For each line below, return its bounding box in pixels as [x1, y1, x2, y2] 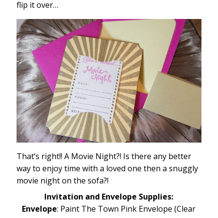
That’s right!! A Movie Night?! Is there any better [16, 150, 191, 162]
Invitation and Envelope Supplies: [44, 191, 174, 202]
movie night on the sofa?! [16, 175, 109, 186]
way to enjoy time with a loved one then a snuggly [16, 163, 198, 174]
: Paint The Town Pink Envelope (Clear [57, 203, 196, 214]
